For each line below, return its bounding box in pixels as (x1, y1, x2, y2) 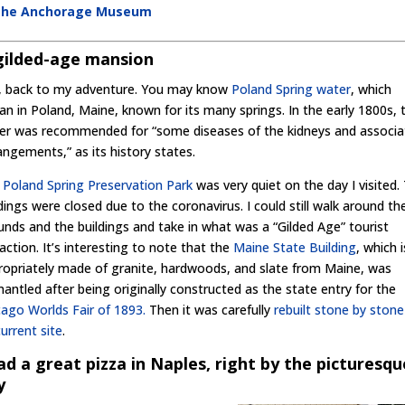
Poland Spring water (231, 80, 352, 98)
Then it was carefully (146, 301, 275, 318)
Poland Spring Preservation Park (3, 176, 193, 193)
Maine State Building (233, 239, 357, 256)
